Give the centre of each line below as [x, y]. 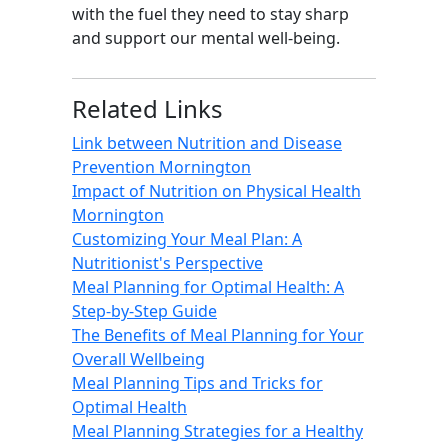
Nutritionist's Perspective [167, 263]
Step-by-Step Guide [144, 311]
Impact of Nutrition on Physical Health [216, 191]
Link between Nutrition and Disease [207, 143]
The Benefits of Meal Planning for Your [218, 335]
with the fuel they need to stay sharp [210, 14]
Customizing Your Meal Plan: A [187, 239]
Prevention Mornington [161, 167]
